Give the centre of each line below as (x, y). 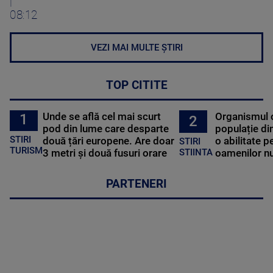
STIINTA (196, 153)
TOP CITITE (136, 85)
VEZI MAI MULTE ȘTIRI (136, 47)
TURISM (26, 151)
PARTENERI (136, 184)
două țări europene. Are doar (109, 140)
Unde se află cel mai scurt (102, 116)
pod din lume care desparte (106, 128)
